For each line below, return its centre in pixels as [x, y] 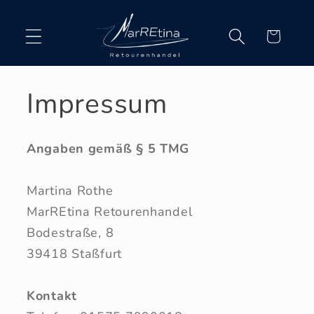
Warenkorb [273, 36]
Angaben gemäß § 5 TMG [108, 149]
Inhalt [43, 33]
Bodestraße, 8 [70, 233]
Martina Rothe [70, 191]
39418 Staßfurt [75, 254]
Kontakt [52, 296]
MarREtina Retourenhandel [110, 212]
